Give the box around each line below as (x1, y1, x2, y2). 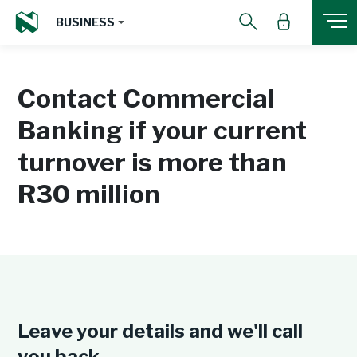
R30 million (18, 178, 160, 210)
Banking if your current (18, 115, 307, 146)
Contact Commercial (18, 83, 275, 114)
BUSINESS (56, 14, 115, 29)
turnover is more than (18, 147, 287, 178)
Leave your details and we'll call (18, 320, 303, 343)
